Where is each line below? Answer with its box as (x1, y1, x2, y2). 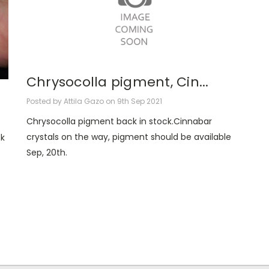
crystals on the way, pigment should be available (26, 130, 231, 143)
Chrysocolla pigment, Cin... (26, 73, 209, 92)
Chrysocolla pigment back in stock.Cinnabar (26, 115, 212, 127)
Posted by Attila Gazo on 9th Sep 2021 (26, 95, 162, 106)
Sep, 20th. (26, 146, 67, 159)
